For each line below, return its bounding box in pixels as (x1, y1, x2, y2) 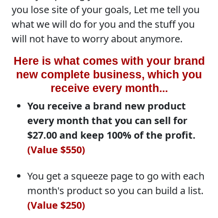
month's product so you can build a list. (27, 183, 203, 197)
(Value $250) (27, 198, 85, 212)
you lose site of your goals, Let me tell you (12, 2, 200, 16)
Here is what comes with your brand (13, 54, 205, 67)
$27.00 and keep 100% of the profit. (27, 128, 196, 142)
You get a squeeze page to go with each (27, 169, 204, 182)
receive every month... (50, 81, 168, 94)
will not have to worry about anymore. (12, 32, 182, 45)
